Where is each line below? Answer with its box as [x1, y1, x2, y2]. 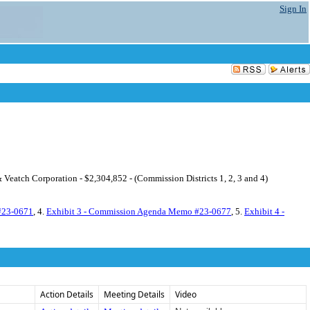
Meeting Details [104, 289, 165, 300]
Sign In [280, 3, 307, 14]
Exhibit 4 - [244, 206, 284, 217]
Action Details [40, 289, 93, 300]
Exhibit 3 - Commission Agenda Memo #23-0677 [46, 206, 231, 217]
